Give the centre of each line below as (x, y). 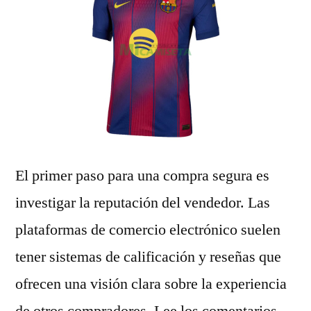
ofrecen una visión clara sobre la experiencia (151, 284)
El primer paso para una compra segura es (142, 176)
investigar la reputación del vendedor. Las (143, 203)
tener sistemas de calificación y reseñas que (148, 257)
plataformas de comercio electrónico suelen (148, 230)
